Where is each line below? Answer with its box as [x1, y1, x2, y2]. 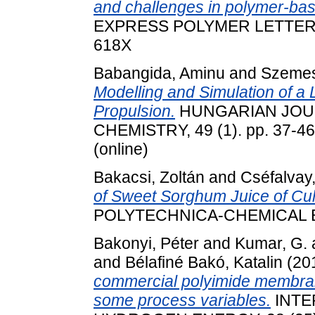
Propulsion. [94, 102, 175, 121]
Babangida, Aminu [94, 64, 225, 83]
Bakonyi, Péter [94, 233, 199, 252]
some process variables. [94, 290, 271, 309]
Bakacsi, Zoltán [94, 167, 205, 186]
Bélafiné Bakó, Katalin [125, 252, 283, 271]
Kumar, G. [235, 233, 307, 252]
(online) [94, 140, 148, 159]
